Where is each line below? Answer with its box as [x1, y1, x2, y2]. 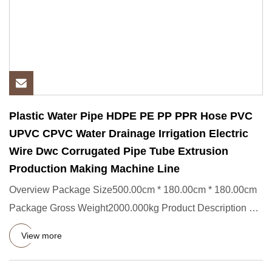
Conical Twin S [9, 221, 75, 231]
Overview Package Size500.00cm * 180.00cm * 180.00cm [9, 185, 257, 195]
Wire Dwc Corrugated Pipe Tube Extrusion [9, 145, 228, 157]
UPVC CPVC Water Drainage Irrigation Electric [9, 127, 248, 140]
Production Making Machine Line [9, 163, 180, 175]
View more [21, 230, 62, 240]
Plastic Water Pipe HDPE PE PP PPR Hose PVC [9, 110, 253, 122]
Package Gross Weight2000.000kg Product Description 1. [9, 203, 257, 213]
